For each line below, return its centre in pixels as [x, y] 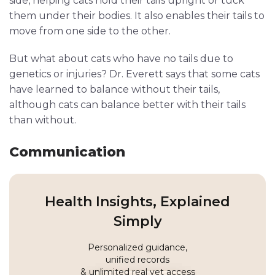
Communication [67, 152]
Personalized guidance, [137, 247]
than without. [43, 120]
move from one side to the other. [90, 31]
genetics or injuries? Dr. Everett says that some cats [134, 74]
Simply [137, 221]
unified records [137, 259]
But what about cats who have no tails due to [121, 58]
